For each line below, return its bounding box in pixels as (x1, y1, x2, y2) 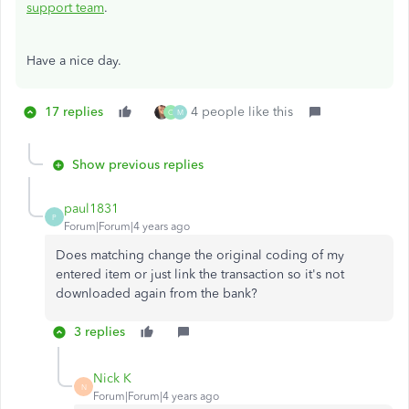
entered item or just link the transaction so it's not (56, 267, 344, 282)
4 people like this (191, 104, 293, 120)
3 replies (74, 324, 125, 340)
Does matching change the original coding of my (56, 247, 344, 263)
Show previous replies (72, 157, 204, 173)
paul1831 (64, 201, 119, 216)
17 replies (45, 104, 103, 120)
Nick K (93, 371, 131, 386)
